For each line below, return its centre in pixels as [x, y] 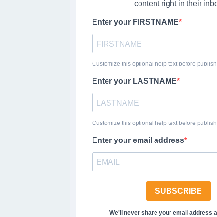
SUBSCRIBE [178, 191]
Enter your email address [138, 140]
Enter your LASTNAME [135, 81]
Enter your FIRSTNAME [136, 22]
